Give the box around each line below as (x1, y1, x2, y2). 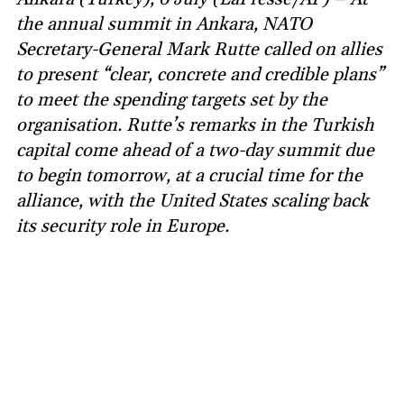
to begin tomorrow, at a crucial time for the (16, 163, 363, 188)
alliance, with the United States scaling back (16, 188, 369, 213)
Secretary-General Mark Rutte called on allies (16, 37, 382, 61)
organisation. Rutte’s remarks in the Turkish (16, 113, 374, 137)
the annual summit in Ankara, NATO (16, 12, 312, 36)
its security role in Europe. (16, 214, 229, 238)
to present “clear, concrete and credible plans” (16, 62, 383, 87)
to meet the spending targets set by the (16, 87, 327, 112)
